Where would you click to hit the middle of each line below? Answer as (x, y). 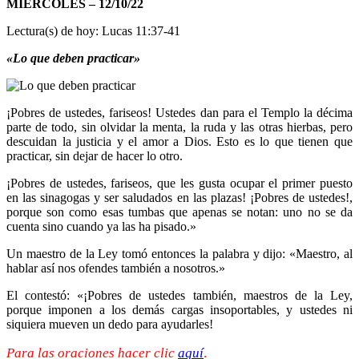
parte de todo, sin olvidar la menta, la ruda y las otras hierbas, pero (179, 127)
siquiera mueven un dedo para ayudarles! (110, 324)
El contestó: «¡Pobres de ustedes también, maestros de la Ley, (179, 295)
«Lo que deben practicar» (73, 58)
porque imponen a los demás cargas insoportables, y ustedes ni (179, 309)
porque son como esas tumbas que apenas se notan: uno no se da (179, 212)
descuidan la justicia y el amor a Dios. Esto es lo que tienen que (179, 141)
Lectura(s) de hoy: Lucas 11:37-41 (93, 30)
